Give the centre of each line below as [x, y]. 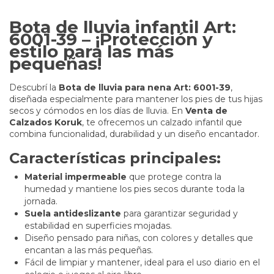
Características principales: [115, 158]
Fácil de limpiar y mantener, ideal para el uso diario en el [142, 262]
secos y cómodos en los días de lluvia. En [97, 110]
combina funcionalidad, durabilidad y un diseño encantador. [134, 134]
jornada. [41, 201]
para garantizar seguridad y [180, 213]
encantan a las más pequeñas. [89, 250]
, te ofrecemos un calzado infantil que [162, 122]
